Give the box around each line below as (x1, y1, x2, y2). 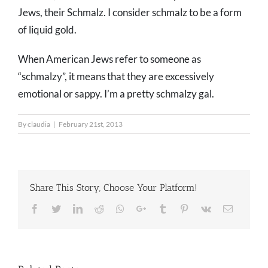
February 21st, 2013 (59, 119, 123, 129)
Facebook (39, 203, 76, 213)
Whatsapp (124, 203, 162, 213)
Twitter (60, 203, 87, 213)
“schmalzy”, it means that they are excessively (18, 69, 214, 83)
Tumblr (167, 203, 194, 213)
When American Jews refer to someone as (18, 52, 201, 65)
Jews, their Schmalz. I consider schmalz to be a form (18, 5, 242, 19)
